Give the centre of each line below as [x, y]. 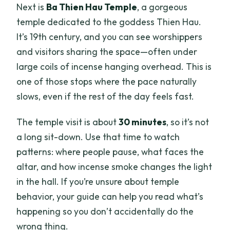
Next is [32, 7]
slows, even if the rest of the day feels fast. [106, 97]
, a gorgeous [162, 7]
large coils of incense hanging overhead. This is [114, 67]
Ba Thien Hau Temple [92, 7]
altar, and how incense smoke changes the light [114, 167]
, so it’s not [188, 122]
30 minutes [143, 122]
